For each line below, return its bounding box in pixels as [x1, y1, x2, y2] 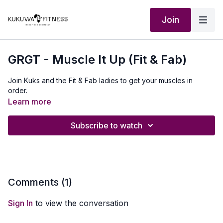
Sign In [8, 198, 33, 208]
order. [8, 86, 29, 95]
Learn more [8, 97, 51, 107]
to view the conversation [33, 198, 128, 208]
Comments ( [8, 176, 65, 188]
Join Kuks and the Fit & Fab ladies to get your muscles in [8, 76, 193, 85]
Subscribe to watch [71, 120, 142, 130]
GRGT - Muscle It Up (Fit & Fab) [8, 52, 187, 67]
